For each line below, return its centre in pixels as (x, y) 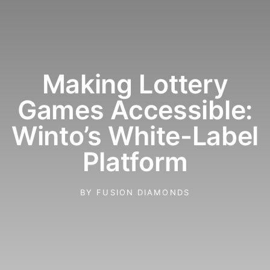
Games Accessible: (135, 109)
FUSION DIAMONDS (141, 192)
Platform (135, 161)
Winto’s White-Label (135, 135)
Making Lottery (135, 83)
